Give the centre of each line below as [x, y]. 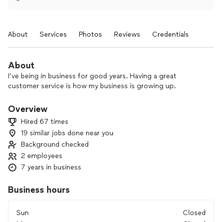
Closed [194, 213]
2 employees [42, 156]
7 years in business [51, 167]
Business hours [39, 190]
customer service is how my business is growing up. [92, 86]
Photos [90, 34]
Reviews [127, 34]
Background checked [55, 144]
